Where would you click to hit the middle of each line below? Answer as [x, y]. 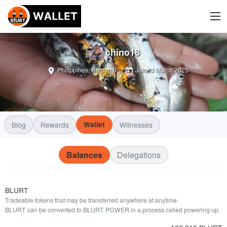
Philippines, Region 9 [87, 70]
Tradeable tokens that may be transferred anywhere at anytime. [92, 200]
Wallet [94, 125]
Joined [144, 70]
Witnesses [136, 125]
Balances [84, 155]
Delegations [139, 155]
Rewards [54, 125]
